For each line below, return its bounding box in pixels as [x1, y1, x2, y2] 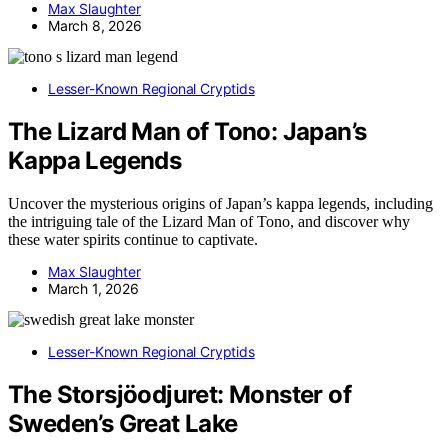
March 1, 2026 [48, 279, 139, 297]
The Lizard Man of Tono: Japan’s [8, 116, 367, 146]
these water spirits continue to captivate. [8, 230, 258, 248]
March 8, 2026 [48, 16, 142, 34]
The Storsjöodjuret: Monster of [8, 379, 351, 409]
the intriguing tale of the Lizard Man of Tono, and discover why [8, 212, 410, 230]
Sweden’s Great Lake [8, 408, 238, 438]
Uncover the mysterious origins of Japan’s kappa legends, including [8, 194, 433, 212]
